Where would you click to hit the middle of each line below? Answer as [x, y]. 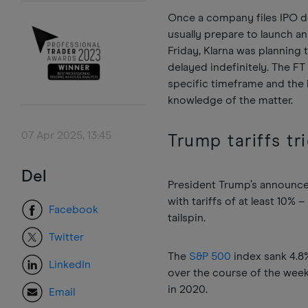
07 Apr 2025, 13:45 [66, 135]
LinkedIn [70, 264]
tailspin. [188, 218]
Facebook [74, 209]
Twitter [66, 237]
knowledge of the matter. [232, 100]
